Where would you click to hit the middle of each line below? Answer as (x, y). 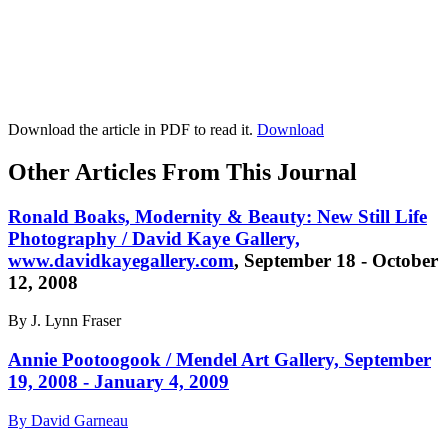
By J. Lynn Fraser (64, 321)
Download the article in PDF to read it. (132, 129)
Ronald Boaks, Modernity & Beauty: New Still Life (217, 216)
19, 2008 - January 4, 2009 (118, 381)
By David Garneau (68, 420)
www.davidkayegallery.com (121, 260)
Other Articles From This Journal (182, 171)
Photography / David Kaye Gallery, (154, 238)
